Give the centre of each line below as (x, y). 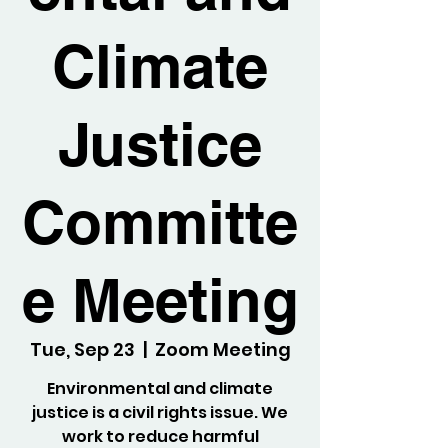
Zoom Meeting (222, 349)
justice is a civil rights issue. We (160, 412)
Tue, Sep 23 (82, 349)
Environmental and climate (160, 388)
